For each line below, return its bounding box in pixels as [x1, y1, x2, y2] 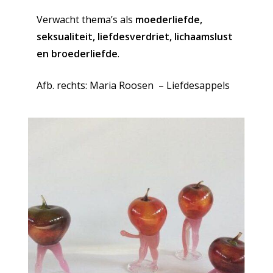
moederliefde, [135, 13, 202, 27]
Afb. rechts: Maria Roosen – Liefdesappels [36, 79, 230, 93]
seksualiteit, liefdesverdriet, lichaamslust [36, 30, 233, 44]
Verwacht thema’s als [36, 13, 135, 27]
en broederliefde [36, 47, 118, 61]
